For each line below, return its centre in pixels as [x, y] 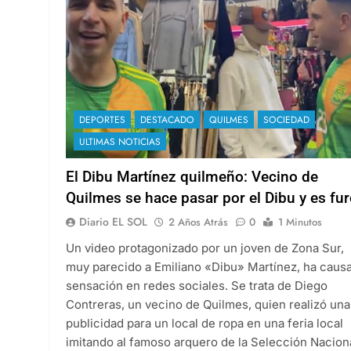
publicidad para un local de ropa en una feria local [204, 323]
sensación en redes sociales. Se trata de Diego [197, 285]
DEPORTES [102, 119]
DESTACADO [167, 119]
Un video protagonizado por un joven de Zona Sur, [205, 248]
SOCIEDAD [286, 119]
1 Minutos [300, 222]
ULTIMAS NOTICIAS [120, 141]
